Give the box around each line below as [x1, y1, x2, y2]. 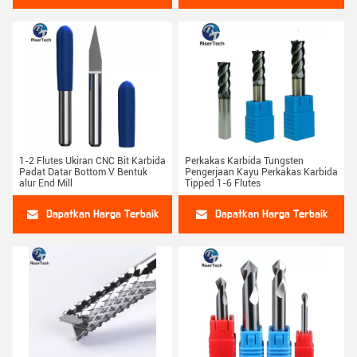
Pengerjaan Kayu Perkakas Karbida [185, 167, 338, 178]
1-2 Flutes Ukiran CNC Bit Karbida [19, 155, 166, 167]
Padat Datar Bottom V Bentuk [19, 167, 147, 178]
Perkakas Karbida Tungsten [185, 155, 304, 167]
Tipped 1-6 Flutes [185, 178, 261, 189]
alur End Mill [19, 178, 73, 189]
